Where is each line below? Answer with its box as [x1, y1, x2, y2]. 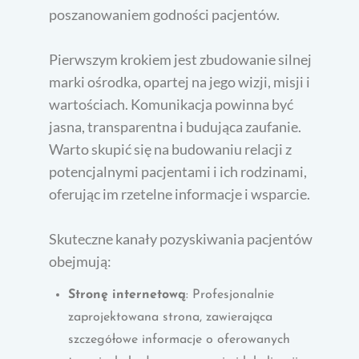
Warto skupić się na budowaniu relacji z [49, 139, 292, 158]
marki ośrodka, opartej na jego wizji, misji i [49, 72, 311, 91]
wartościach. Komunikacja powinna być [49, 95, 294, 113]
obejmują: [49, 252, 112, 270]
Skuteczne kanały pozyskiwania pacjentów [49, 229, 313, 248]
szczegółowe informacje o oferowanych [68, 333, 291, 346]
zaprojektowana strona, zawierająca [68, 310, 273, 324]
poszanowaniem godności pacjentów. [49, 5, 280, 23]
